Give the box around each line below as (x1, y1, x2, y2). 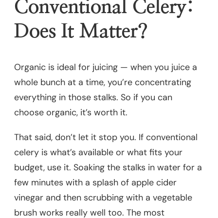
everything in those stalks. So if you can (14, 91, 172, 103)
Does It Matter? (14, 21, 148, 41)
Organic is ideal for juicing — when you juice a (14, 61, 197, 73)
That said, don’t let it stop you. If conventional (14, 131, 198, 143)
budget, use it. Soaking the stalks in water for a (14, 161, 202, 173)
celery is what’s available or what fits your (14, 146, 182, 158)
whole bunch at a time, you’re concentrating (14, 76, 191, 88)
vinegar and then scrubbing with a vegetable (14, 191, 192, 203)
